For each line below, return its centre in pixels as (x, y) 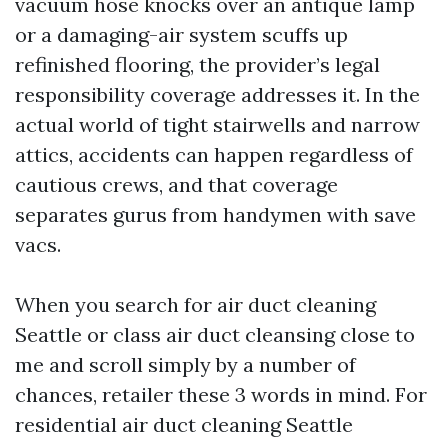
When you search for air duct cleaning (195, 304)
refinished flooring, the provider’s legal (197, 64)
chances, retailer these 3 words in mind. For (221, 394)
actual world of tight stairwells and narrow (217, 124)
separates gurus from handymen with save (215, 214)
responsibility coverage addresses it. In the (217, 94)
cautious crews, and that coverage (176, 184)
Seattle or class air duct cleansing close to (215, 334)
